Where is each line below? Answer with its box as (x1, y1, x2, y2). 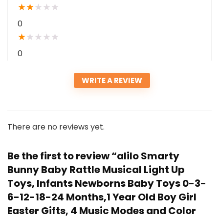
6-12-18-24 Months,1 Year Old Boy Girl (7, 190, 197, 204)
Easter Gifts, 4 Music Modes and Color (7, 204, 196, 218)
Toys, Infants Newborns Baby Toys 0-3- (7, 176, 206, 191)
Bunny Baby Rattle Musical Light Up (7, 163, 185, 177)
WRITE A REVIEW (82, 75, 142, 86)
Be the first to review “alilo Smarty (7, 149, 179, 163)
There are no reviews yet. (7, 121, 105, 133)
